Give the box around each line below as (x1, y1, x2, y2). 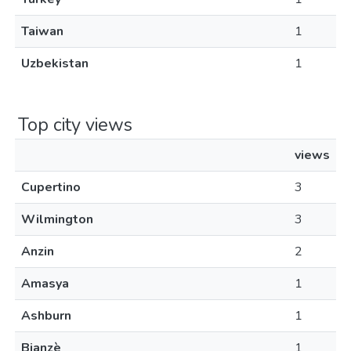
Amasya (21, 275, 69, 292)
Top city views (18, 112, 132, 137)
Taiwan (21, 23, 63, 40)
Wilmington (21, 211, 93, 228)
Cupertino (21, 179, 81, 196)
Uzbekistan (21, 55, 89, 72)
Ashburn (21, 307, 71, 324)
